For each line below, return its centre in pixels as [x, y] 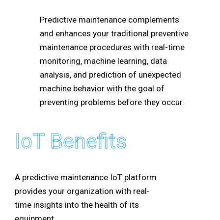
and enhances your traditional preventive [114, 33]
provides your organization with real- [82, 191]
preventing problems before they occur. [112, 102]
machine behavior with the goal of [102, 88]
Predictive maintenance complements [110, 19]
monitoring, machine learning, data [103, 61]
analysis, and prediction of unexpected [110, 74]
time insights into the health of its [77, 205]
